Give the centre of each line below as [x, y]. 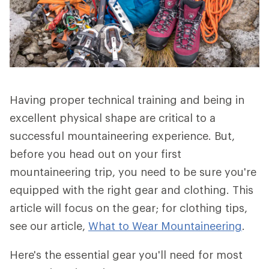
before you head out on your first [95, 154]
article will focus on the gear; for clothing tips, [128, 208]
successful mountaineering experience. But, [122, 136]
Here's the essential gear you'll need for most [126, 255]
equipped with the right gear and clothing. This [131, 190]
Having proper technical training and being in [127, 100]
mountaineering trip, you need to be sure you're [133, 172]
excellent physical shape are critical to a [113, 118]
